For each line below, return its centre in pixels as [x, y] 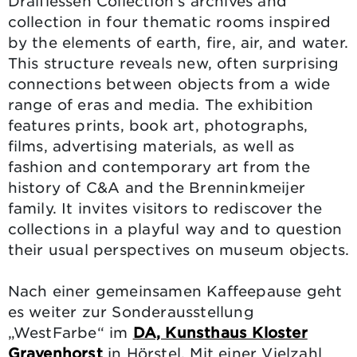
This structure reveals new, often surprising [173, 63]
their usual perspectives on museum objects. [178, 249]
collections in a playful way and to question [175, 228]
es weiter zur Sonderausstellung [131, 311]
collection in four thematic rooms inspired [169, 21]
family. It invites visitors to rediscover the [165, 208]
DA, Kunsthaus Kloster [220, 332]
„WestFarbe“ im [70, 332]
